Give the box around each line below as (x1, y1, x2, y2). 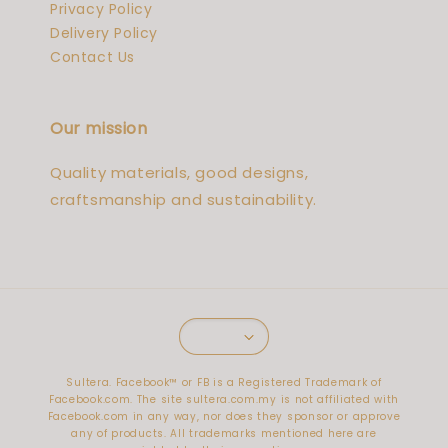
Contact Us (50, 47, 135, 67)
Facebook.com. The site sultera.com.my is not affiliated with (48, 392, 399, 407)
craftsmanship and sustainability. (50, 189, 317, 210)
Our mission (50, 117, 148, 140)
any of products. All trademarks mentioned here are (71, 426, 377, 441)
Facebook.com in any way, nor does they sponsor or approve (47, 409, 401, 424)
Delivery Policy (50, 23, 158, 43)
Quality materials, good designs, (50, 162, 309, 183)
